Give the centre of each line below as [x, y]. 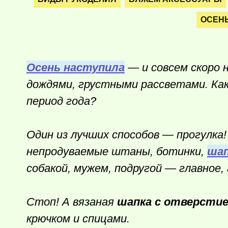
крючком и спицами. [78, 219]
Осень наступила [76, 67]
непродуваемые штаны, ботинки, [117, 151]
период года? [63, 101]
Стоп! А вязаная [72, 202]
